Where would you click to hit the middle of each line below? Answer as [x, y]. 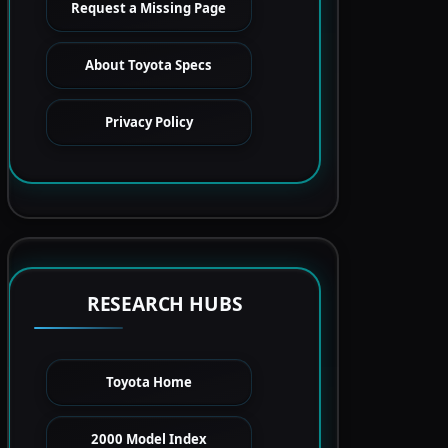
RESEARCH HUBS [164, 303]
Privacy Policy [148, 122]
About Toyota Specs [149, 65]
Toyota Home [148, 382]
